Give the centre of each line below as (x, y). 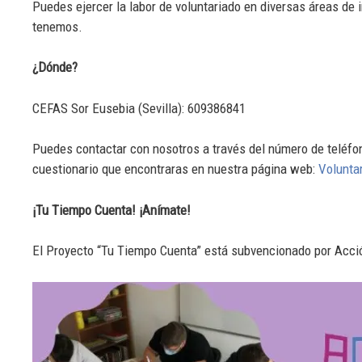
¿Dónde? (55, 67)
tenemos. (57, 26)
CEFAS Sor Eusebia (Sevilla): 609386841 (139, 108)
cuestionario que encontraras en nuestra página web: (175, 169)
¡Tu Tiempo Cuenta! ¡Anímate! (112, 210)
